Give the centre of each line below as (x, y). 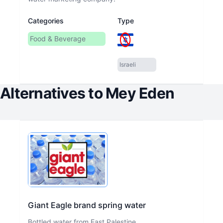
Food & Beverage (58, 39)
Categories (46, 21)
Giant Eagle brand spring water (87, 205)
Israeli (128, 64)
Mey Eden (140, 93)
